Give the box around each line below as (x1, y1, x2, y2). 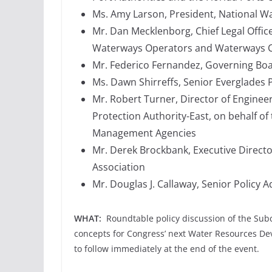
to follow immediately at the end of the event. (74, 242, 259, 254)
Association (92, 160, 145, 174)
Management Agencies (92, 126, 196, 140)
